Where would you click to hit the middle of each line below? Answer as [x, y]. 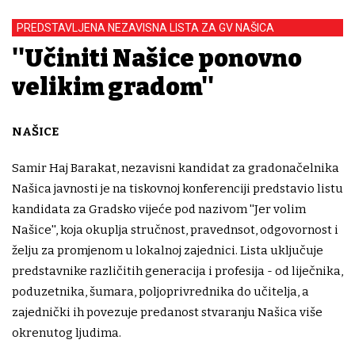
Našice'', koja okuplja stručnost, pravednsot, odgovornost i [175, 230]
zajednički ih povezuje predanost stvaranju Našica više [167, 313]
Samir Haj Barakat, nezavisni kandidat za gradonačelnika [176, 168]
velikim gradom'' [113, 88]
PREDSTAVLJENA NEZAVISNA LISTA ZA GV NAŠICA [145, 28]
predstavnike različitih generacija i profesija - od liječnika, [177, 271]
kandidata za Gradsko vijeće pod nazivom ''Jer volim [159, 210]
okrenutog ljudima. [67, 333]
